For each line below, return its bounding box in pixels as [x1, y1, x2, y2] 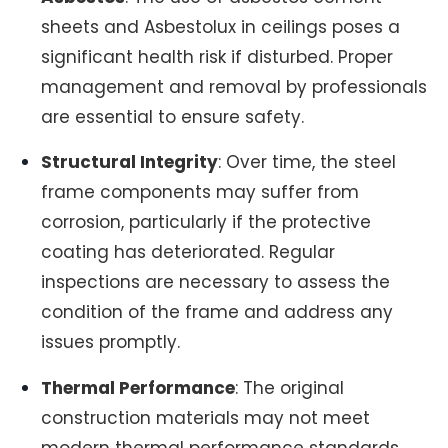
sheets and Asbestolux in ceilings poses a [41, 14, 401, 39]
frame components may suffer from [41, 180, 360, 205]
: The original [235, 375, 345, 400]
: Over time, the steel [218, 150, 397, 175]
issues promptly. [41, 330, 181, 355]
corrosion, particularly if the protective [41, 210, 372, 235]
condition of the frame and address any [41, 300, 394, 325]
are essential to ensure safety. [41, 104, 305, 129]
